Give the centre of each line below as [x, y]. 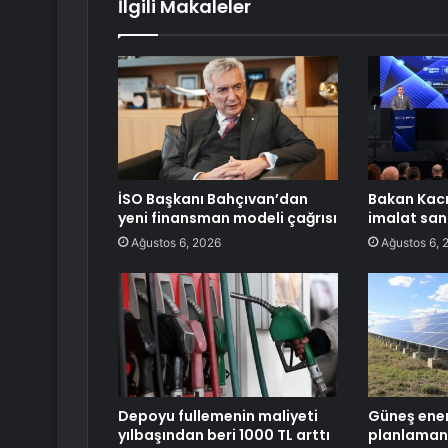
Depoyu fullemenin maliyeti [218, 416]
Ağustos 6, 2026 [176, 243]
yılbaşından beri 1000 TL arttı [224, 435]
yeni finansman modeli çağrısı [227, 218]
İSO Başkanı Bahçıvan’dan [213, 199]
